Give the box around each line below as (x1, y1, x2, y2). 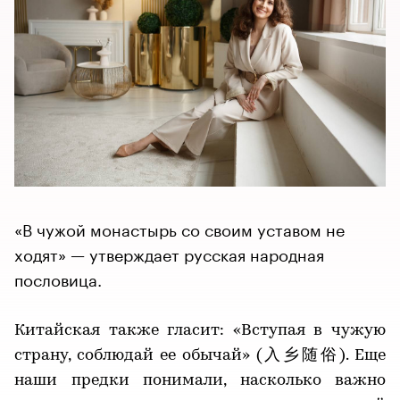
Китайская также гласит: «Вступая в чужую (14, 321, 386, 339)
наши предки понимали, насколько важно (14, 371, 386, 389)
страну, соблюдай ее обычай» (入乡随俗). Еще (14, 346, 386, 364)
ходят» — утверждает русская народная (14, 239, 324, 265)
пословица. (14, 264, 102, 290)
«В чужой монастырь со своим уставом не (14, 214, 345, 240)
